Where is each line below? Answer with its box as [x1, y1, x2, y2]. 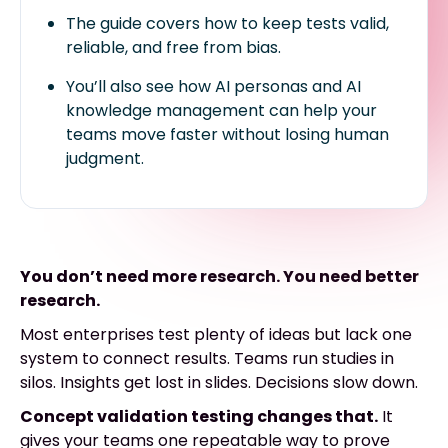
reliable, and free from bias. [66, 35, 281, 59]
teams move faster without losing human [66, 122, 389, 146]
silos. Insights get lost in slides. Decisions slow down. [20, 370, 418, 394]
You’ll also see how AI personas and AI [66, 74, 361, 98]
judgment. [66, 146, 144, 170]
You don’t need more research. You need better [20, 264, 419, 288]
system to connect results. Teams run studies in [20, 346, 394, 370]
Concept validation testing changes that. [20, 404, 378, 428]
